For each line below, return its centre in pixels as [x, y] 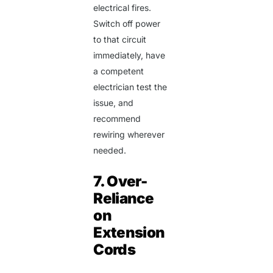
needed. [110, 151]
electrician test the [130, 87]
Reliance [124, 199]
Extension [129, 233]
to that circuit [120, 40]
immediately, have [129, 55]
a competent [119, 71]
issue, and [114, 103]
